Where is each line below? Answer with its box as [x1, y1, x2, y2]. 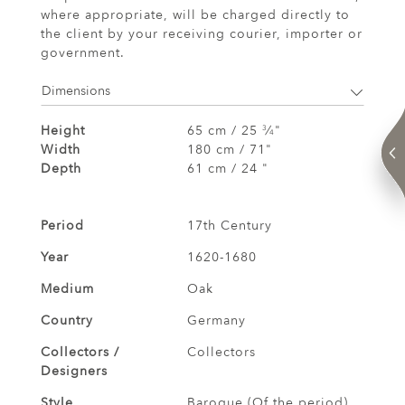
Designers [41, 363, 108, 381]
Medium [41, 280, 94, 298]
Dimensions [42, 81, 110, 99]
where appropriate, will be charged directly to [41, 6, 350, 24]
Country [41, 312, 93, 330]
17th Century [186, 217, 272, 235]
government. [41, 44, 125, 62]
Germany [186, 312, 246, 330]
